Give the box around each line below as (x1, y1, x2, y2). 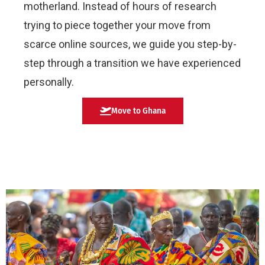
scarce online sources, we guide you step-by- (24, 37, 237, 50)
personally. (24, 75, 74, 88)
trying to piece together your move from (24, 18, 211, 31)
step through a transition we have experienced (24, 56, 241, 69)
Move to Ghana (111, 105, 166, 116)
